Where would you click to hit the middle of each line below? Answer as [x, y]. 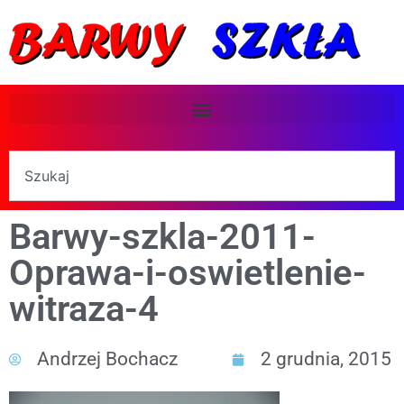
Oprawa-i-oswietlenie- [188, 273]
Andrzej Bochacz [107, 359]
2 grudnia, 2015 [326, 359]
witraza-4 [84, 309]
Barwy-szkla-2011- [162, 237]
